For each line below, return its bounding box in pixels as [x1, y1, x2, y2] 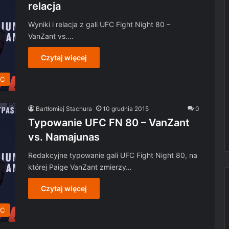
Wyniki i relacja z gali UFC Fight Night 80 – [28, 19, 170, 29]
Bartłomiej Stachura [36, 105, 92, 112]
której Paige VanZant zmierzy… [28, 163, 132, 171]
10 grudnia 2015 [103, 105, 149, 112]
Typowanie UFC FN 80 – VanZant [28, 117, 190, 129]
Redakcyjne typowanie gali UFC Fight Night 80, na [28, 151, 197, 159]
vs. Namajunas [28, 131, 100, 143]
